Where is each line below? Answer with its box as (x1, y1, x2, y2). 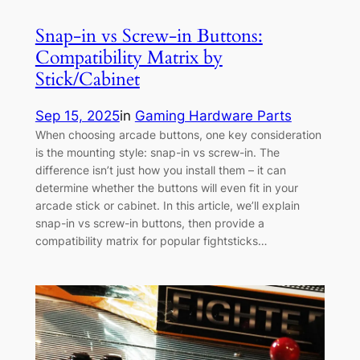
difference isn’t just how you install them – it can (35, 162, 286, 177)
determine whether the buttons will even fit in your (35, 180, 298, 194)
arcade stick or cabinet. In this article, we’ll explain (35, 198, 300, 212)
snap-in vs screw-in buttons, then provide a (35, 215, 264, 230)
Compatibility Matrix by (35, 44, 223, 70)
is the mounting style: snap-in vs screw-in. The (35, 145, 280, 159)
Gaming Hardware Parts (134, 107, 292, 124)
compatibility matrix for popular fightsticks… (35, 233, 268, 247)
